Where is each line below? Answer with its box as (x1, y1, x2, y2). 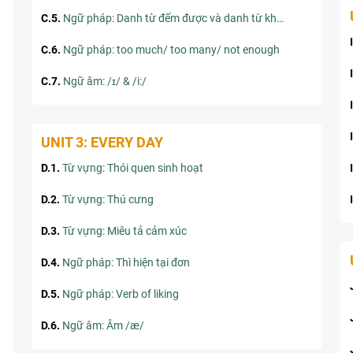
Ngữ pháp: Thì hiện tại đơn (62, 256, 190, 269)
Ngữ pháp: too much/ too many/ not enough (63, 43, 280, 56)
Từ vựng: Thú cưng (62, 193, 154, 206)
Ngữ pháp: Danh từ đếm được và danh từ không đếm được (63, 12, 277, 24)
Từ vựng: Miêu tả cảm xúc (62, 225, 187, 237)
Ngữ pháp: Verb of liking (62, 288, 179, 300)
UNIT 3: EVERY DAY (41, 134, 163, 150)
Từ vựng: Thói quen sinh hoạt (62, 162, 203, 174)
